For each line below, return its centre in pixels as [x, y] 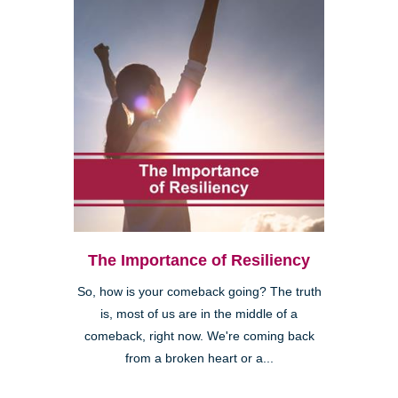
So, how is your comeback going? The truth [199, 291]
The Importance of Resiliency [199, 260]
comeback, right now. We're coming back [199, 336]
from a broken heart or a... [199, 358]
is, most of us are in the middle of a [199, 314]
